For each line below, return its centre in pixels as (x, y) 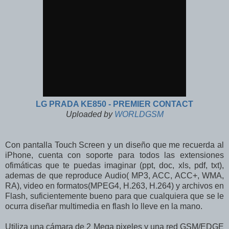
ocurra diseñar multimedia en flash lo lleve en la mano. (104, 207)
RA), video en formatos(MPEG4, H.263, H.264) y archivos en (114, 186)
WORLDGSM (139, 114)
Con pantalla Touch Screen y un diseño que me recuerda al (114, 145)
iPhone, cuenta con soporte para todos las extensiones (114, 155)
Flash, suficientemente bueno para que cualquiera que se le (114, 196)
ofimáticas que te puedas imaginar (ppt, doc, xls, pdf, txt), (114, 166)
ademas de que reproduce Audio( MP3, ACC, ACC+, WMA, (114, 176)
